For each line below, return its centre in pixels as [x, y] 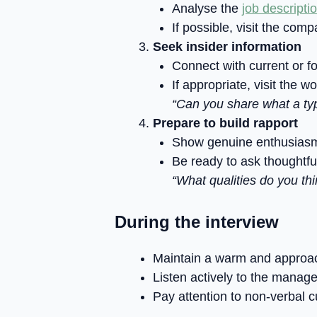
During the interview [197, 222]
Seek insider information [227, 47]
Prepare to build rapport [225, 123]
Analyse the [207, 8]
